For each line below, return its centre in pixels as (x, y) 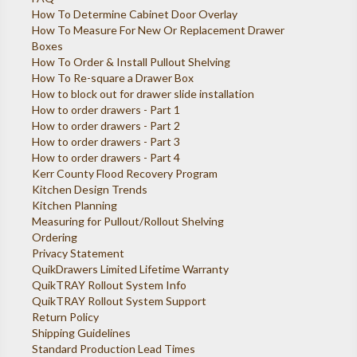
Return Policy (66, 317)
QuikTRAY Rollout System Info (110, 285)
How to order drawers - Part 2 (106, 126)
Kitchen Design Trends (90, 190)
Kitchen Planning (75, 206)
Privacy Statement (78, 253)
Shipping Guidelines (82, 333)
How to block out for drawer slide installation (143, 94)
